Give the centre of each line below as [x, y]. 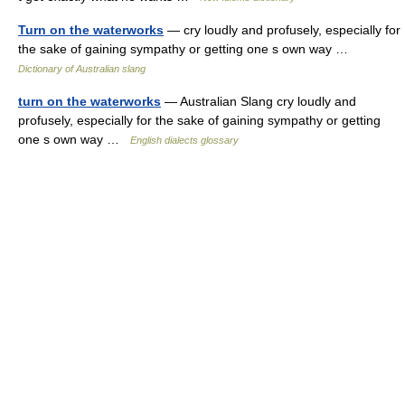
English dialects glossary [184, 140]
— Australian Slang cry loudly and [259, 101]
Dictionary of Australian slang [82, 69]
